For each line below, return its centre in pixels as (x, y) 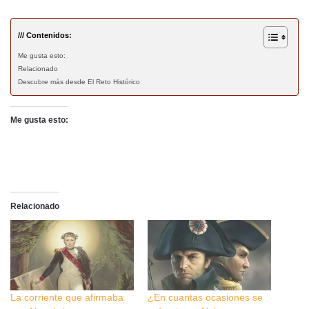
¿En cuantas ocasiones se (205, 297)
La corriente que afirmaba (67, 297)
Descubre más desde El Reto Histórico (79, 81)
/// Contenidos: (45, 35)
